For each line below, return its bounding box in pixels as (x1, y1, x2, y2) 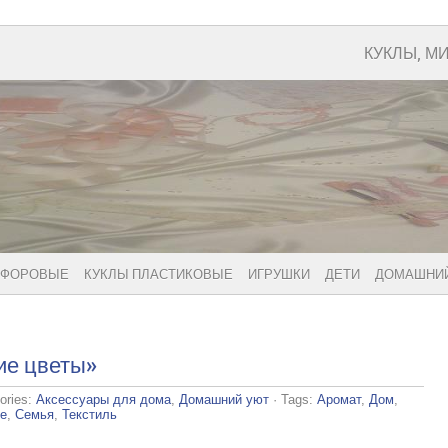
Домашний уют (179, 392, 269, 408)
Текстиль (62, 407, 117, 423)
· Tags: (269, 392, 317, 408)
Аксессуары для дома (36, 392, 171, 408)
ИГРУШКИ (248, 268, 310, 283)
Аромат (317, 392, 361, 408)
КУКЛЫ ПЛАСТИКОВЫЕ (84, 268, 233, 283)
